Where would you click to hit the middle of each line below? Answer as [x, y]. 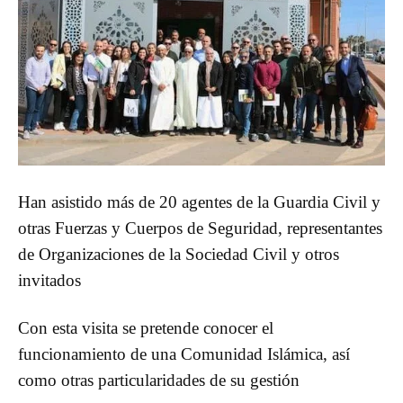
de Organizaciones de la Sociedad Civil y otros [179, 254]
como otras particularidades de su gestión [159, 380]
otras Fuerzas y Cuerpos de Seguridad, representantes [200, 228]
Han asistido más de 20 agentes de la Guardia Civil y [199, 201]
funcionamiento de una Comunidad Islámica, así [184, 354]
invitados [49, 280]
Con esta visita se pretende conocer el [146, 327]
